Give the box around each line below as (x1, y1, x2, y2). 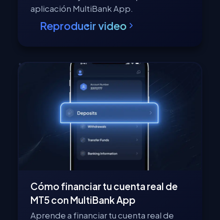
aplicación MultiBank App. (30, 3, 134, 14)
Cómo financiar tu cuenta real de (30, 180, 178, 192)
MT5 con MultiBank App (30, 194, 136, 206)
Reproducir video (40, 19, 127, 32)
